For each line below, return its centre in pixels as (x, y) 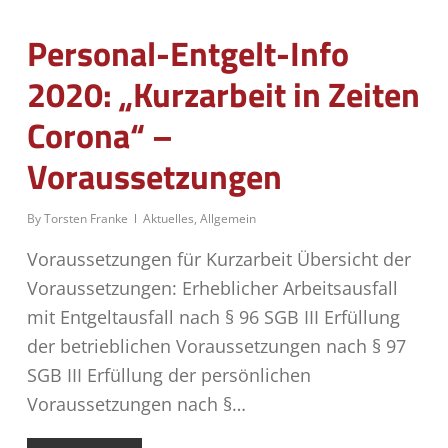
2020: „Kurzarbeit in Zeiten (223, 94)
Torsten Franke (85, 218)
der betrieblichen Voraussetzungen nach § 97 (216, 346)
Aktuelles (168, 218)
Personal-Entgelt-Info (187, 53)
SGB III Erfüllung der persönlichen (168, 375)
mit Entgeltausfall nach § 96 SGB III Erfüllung (213, 317)
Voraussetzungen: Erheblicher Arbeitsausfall (212, 288)
